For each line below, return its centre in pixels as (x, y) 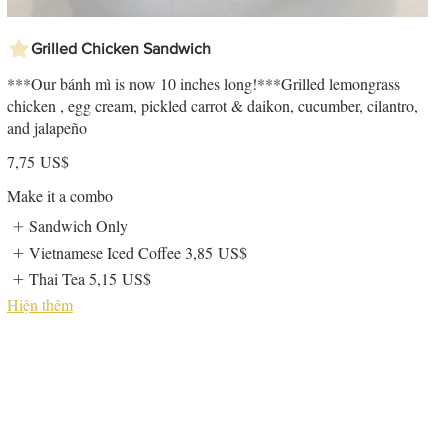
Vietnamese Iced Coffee (105, 252)
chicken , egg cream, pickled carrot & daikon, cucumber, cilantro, (212, 106)
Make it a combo (59, 196)
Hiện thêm (39, 305)
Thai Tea (57, 279)
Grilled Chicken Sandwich (120, 49)
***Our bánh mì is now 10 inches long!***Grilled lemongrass (203, 84)
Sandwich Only (79, 226)
